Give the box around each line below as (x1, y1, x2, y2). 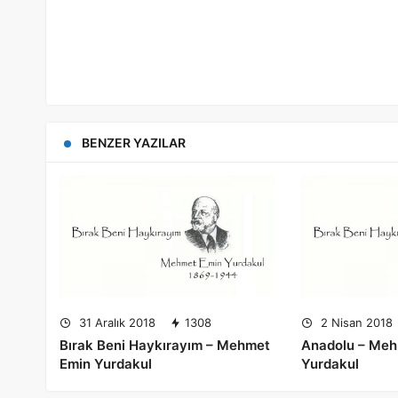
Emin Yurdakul (60, 354, 152, 372)
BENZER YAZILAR (82, 134, 186, 150)
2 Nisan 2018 (317, 314, 394, 330)
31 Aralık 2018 (76, 314, 155, 330)
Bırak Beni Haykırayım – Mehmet (60, 336, 270, 354)
